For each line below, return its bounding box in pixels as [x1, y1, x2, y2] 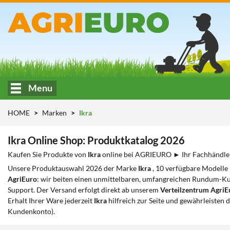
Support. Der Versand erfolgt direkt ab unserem [8, 185, 160, 194]
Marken [42, 108, 68, 117]
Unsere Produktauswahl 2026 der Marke [8, 164, 138, 172]
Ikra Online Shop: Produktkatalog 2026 [8, 134, 185, 146]
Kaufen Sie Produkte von [8, 150, 88, 159]
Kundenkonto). [8, 207, 55, 216]
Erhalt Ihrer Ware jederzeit [8, 196, 92, 205]
